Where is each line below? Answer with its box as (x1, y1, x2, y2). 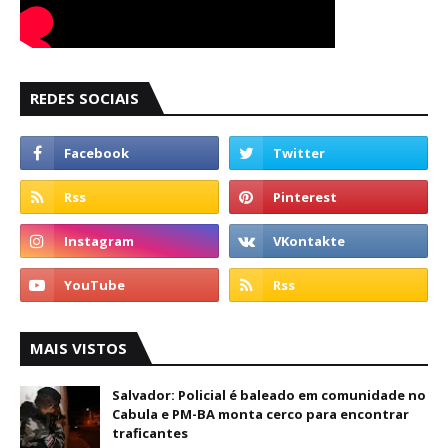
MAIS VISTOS (30, 338, 127, 358)
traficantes (112, 424, 188, 442)
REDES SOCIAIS (30, 88, 139, 108)
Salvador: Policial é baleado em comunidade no (112, 386, 426, 404)
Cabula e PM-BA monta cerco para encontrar (112, 405, 409, 423)
